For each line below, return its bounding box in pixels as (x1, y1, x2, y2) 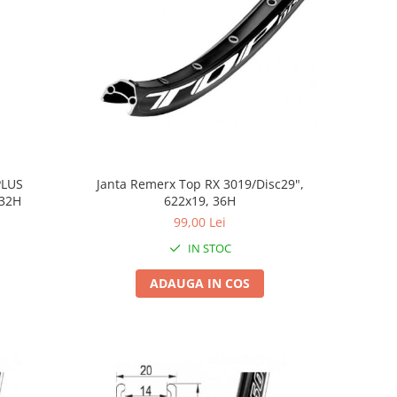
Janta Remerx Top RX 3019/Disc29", (96, 175, 304, 192)
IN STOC (184, 239, 231, 256)
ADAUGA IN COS (150, 274, 251, 292)
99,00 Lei (174, 213, 227, 230)
